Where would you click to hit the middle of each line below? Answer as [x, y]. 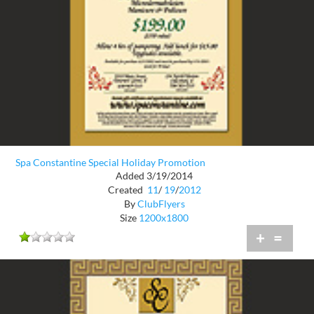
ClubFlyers [161, 203]
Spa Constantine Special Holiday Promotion [110, 163]
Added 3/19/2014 [154, 175]
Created [126, 189]
